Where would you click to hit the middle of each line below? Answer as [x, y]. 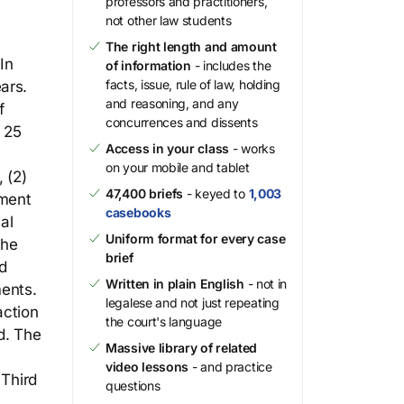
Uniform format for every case [196, 239]
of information [148, 65]
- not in [266, 284]
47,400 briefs [145, 193]
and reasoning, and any [172, 103]
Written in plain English [175, 284]
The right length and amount [191, 46]
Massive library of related [182, 348]
